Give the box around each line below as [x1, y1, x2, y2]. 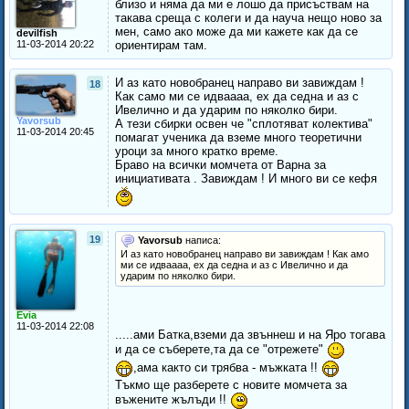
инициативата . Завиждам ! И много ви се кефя [115, 172, 377, 186]
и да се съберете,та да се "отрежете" [115, 342, 327, 357]
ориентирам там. [115, 38, 207, 53]
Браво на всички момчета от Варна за [115, 158, 326, 173]
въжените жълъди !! [115, 393, 230, 407]
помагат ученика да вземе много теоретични [115, 131, 362, 145]
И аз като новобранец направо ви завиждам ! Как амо [121, 248, 369, 260]
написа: [183, 235, 221, 246]
